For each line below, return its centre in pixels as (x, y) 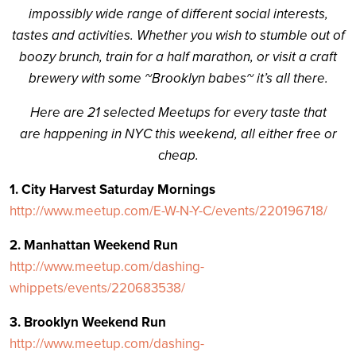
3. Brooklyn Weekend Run (88, 322)
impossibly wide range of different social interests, (178, 14)
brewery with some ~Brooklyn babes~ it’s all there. (178, 78)
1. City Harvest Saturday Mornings (112, 190)
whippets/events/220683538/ (97, 288)
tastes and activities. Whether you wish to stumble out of (178, 35)
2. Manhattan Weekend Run (94, 245)
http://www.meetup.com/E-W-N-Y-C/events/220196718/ (168, 211)
